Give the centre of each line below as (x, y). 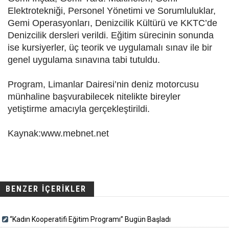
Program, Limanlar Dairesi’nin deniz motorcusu (103, 85)
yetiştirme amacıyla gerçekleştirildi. (79, 109)
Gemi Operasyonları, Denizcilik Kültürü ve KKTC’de (112, 23)
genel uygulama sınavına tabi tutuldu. (84, 60)
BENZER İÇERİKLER (46, 189)
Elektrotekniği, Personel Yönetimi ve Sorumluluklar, (112, 11)
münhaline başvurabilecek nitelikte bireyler (94, 97)
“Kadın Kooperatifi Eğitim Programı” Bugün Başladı (90, 220)
